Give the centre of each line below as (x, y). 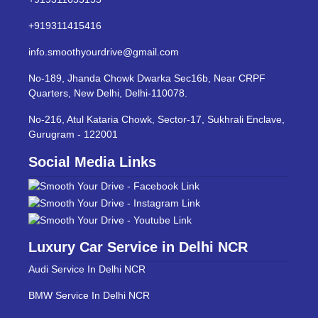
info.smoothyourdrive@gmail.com (104, 52)
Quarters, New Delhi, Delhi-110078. (108, 93)
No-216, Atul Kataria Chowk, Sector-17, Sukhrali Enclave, (157, 119)
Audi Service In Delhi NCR (87, 269)
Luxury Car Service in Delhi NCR (138, 247)
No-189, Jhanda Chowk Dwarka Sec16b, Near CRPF (147, 78)
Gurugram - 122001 (73, 134)
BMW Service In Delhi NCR (89, 295)
